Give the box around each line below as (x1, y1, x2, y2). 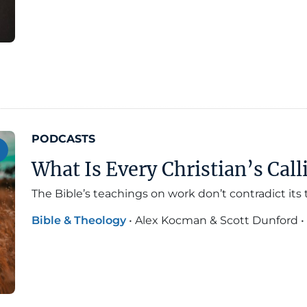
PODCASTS (32, 132, 95, 146)
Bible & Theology (32, 214, 126, 228)
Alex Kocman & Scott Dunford (135, 214, 298, 228)
